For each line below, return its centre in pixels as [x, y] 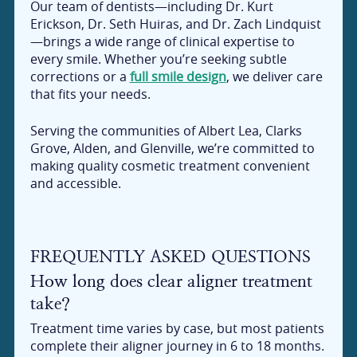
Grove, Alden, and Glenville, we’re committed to [172, 149]
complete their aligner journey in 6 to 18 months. [177, 345]
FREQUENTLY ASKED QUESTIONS [170, 257]
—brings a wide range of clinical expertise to [162, 42]
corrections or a [80, 77]
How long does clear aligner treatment [171, 280]
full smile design [178, 77]
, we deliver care [274, 77]
